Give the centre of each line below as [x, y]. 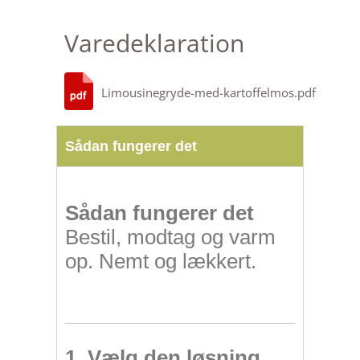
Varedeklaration [154, 43]
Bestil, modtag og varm [170, 237]
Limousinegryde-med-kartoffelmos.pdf [209, 92]
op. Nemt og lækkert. [161, 261]
